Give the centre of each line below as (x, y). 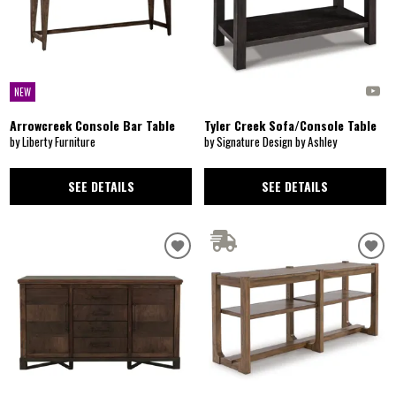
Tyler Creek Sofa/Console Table (290, 126)
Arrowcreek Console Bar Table (93, 126)
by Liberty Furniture (53, 141)
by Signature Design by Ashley (270, 141)
